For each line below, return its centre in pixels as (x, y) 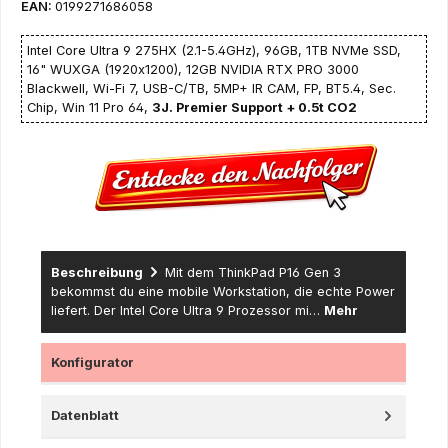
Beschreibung (97, 272)
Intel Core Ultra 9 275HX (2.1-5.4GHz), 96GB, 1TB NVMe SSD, (214, 50)
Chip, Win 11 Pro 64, (89, 107)
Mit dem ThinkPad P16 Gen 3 (253, 272)
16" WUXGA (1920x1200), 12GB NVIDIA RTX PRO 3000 (193, 69)
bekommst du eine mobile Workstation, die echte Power (223, 291)
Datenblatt (85, 415)
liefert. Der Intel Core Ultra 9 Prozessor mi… (187, 310)
